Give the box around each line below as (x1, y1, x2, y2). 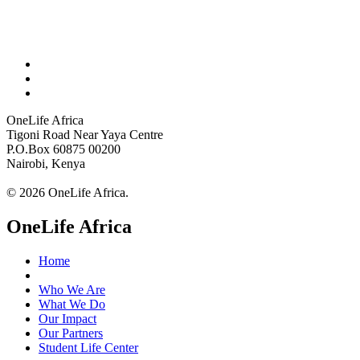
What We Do (39, 297, 105, 312)
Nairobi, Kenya (6, 157, 85, 171)
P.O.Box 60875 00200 (6, 142, 121, 157)
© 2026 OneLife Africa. (6, 186, 129, 200)
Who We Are (39, 283, 105, 297)
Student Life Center (39, 341, 138, 355)
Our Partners (39, 326, 103, 341)
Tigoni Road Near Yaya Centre (6, 128, 163, 142)
